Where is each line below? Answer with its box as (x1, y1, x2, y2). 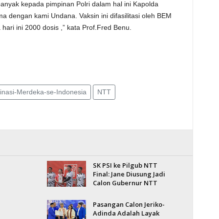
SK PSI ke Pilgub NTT (92, 161, 157, 170)
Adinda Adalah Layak (92, 209, 159, 218)
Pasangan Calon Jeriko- (92, 200, 165, 209)
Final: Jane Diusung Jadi (92, 170, 165, 178)
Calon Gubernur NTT (92, 178, 157, 187)
